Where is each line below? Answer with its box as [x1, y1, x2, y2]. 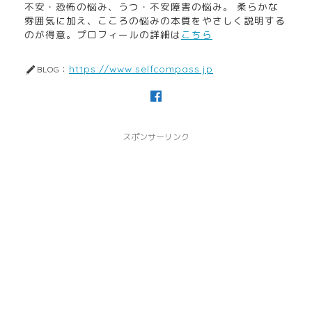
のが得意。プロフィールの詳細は [24, 27, 181, 41]
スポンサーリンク [123, 130, 189, 143]
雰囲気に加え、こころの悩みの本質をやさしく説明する [24, 13, 286, 27]
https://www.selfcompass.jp [69, 62, 213, 75]
